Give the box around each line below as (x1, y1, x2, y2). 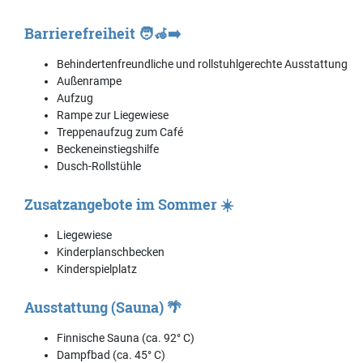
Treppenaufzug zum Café (57, 125, 183, 139)
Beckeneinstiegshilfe (57, 142, 159, 156)
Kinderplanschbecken (57, 245, 164, 258)
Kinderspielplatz (57, 262, 137, 275)
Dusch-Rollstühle (57, 159, 141, 173)
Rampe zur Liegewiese (57, 108, 169, 122)
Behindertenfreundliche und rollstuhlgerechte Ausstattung (57, 57, 348, 70)
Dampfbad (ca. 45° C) (57, 348, 165, 361)
